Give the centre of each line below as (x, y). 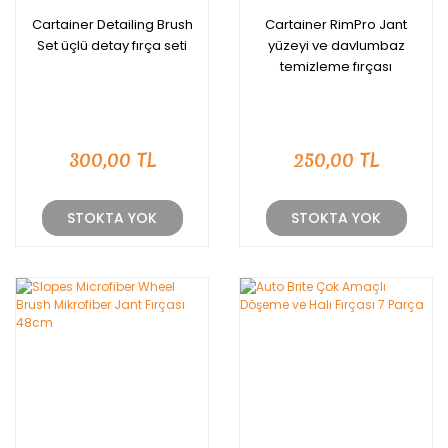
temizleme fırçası (336, 66)
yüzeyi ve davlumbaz (336, 45)
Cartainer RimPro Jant (336, 24)
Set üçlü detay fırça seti (112, 45)
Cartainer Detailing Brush (112, 24)
